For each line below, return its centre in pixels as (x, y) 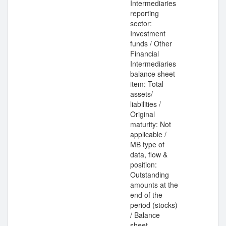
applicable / (148, 134)
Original (143, 114)
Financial (145, 53)
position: (144, 164)
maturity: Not (151, 124)
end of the (146, 195)
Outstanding (150, 175)
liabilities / (146, 104)
